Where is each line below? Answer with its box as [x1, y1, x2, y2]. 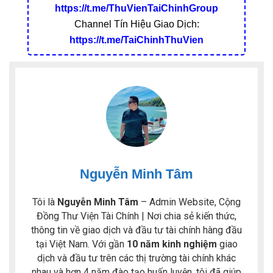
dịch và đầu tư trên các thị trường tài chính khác [37, 252, 236, 264]
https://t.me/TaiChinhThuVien [69, 35, 204, 46]
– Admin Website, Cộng [138, 196, 241, 208]
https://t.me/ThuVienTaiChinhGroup [55, 3, 218, 14]
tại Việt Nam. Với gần [35, 238, 127, 250]
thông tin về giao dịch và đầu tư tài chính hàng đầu [31, 224, 242, 236]
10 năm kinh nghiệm [126, 238, 217, 250]
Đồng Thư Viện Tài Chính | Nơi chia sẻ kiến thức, [37, 210, 236, 222]
